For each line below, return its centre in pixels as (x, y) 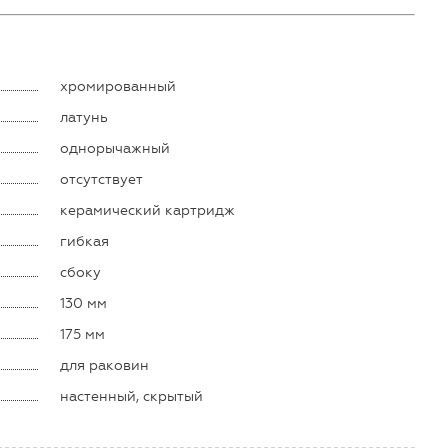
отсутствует (102, 179)
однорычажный (115, 148)
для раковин (105, 365)
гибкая (85, 241)
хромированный (118, 86)
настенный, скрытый (132, 396)
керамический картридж (148, 210)
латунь (84, 117)
